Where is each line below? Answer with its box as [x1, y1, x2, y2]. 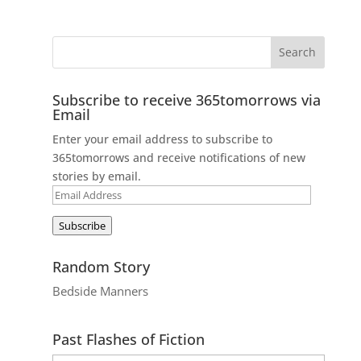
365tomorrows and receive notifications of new [52, 149, 305, 165]
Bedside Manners [52, 282, 148, 299]
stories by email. [52, 168, 141, 184]
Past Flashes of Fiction [52, 329, 205, 349]
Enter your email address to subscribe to [52, 131, 272, 147]
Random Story [52, 256, 150, 276]
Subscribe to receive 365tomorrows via [52, 89, 321, 110]
